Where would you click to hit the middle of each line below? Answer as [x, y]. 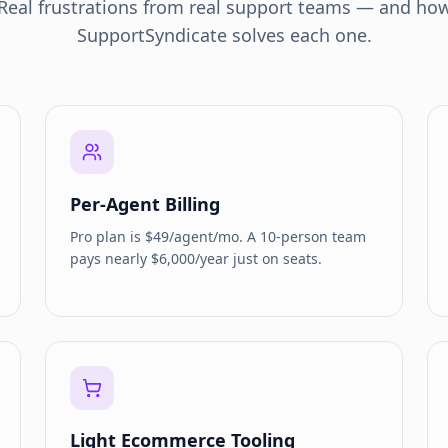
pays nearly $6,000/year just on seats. [196, 258]
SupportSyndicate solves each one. [224, 35]
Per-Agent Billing [145, 204]
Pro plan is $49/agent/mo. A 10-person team [218, 236]
